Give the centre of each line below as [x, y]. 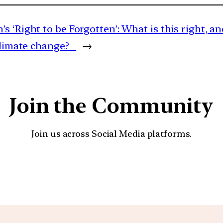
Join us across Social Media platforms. [111, 134]
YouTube [122, 167]
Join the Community [111, 106]
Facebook [150, 167]
